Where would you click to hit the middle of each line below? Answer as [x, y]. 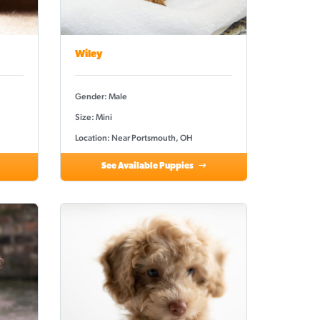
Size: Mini [93, 117]
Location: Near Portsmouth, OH [134, 137]
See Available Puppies [148, 166]
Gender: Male [101, 96]
